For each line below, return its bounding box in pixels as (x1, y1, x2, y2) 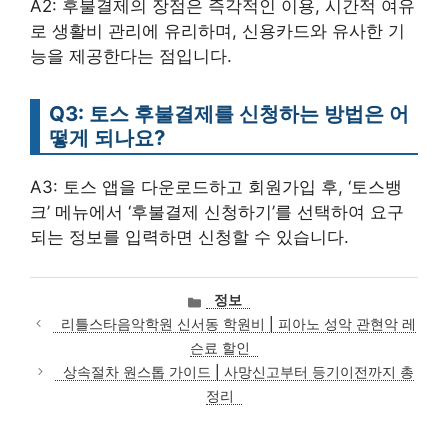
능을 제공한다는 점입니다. (30, 45, 232, 66)
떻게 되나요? (49, 124, 165, 150)
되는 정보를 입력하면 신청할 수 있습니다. (30, 226, 349, 247)
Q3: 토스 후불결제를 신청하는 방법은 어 (49, 100, 409, 126)
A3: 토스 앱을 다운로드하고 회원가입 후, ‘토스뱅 (30, 176, 402, 197)
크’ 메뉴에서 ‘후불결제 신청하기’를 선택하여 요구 (30, 201, 404, 222)
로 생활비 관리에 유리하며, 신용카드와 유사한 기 (30, 20, 405, 41)
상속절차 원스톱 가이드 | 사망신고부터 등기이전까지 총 (63, 363, 415, 380)
